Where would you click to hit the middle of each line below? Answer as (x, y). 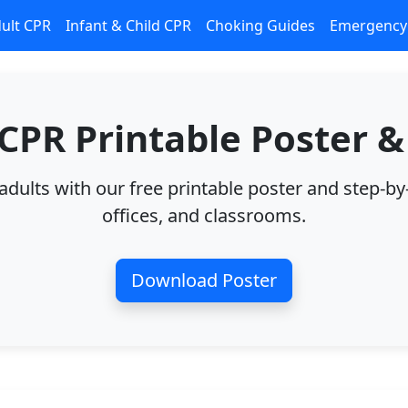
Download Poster (204, 280)
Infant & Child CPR (128, 25)
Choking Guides (260, 25)
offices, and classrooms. (204, 215)
